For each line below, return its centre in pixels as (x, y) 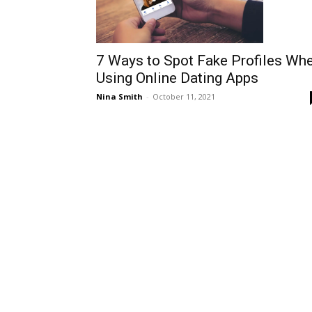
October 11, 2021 (184, 96)
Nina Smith (119, 96)
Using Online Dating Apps (177, 78)
